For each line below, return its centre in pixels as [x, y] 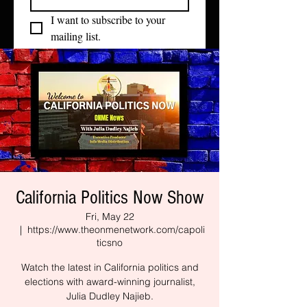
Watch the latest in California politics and [110, 267]
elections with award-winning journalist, [110, 282]
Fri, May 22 [110, 217]
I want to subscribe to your [108, 20]
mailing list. [76, 36]
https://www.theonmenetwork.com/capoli [116, 230]
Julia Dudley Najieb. [110, 296]
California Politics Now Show [110, 198]
